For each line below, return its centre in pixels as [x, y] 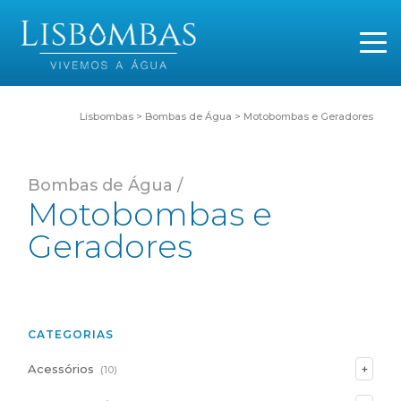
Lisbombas [107, 116]
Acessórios [61, 368]
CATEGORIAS [71, 334]
